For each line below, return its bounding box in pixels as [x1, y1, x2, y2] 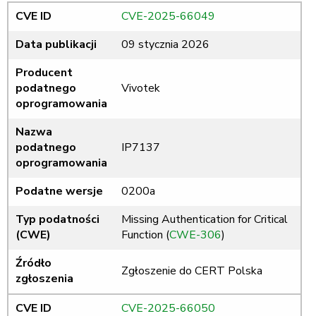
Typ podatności [16, 212, 99, 228]
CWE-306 [169, 227, 221, 243]
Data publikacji [16, 37, 97, 53]
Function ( [121, 227, 169, 243]
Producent [16, 65, 73, 81]
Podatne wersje [16, 183, 103, 200]
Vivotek [121, 80, 160, 97]
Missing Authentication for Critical [121, 212, 288, 228]
